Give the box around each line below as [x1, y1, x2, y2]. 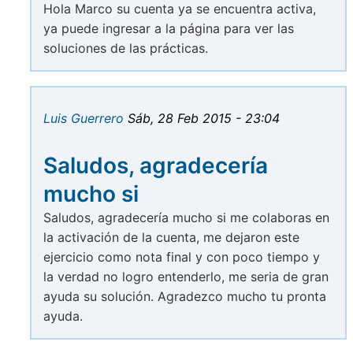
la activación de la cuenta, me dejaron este [43, 229, 299, 246]
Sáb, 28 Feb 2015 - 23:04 [128, 110, 280, 127]
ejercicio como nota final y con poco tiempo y [43, 249, 320, 266]
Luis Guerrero [43, 110, 124, 127]
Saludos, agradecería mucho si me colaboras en [43, 210, 329, 226]
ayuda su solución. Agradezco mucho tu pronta [43, 288, 326, 305]
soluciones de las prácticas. [43, 40, 208, 57]
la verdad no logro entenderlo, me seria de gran [43, 269, 329, 285]
